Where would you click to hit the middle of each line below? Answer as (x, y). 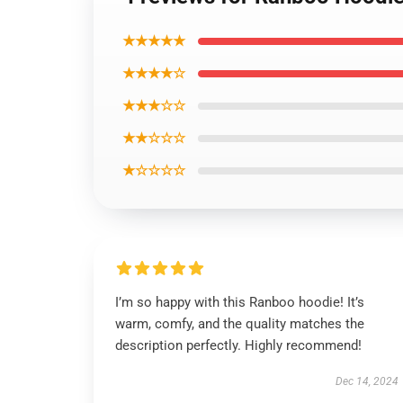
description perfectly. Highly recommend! (238, 345)
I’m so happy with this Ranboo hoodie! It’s (240, 302)
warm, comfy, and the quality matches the (240, 324)
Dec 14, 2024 (367, 381)
